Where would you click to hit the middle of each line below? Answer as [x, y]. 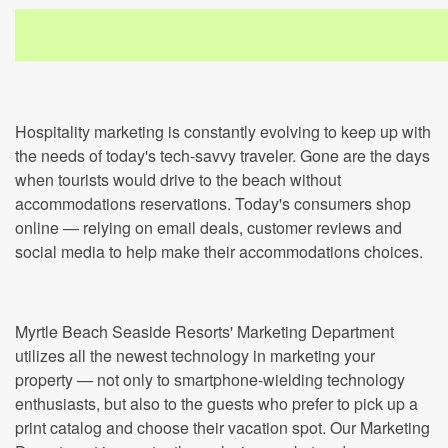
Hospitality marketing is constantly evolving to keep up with [223, 131]
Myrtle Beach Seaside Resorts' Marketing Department [204, 331]
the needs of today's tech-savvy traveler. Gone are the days [222, 155]
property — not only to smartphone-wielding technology [210, 379]
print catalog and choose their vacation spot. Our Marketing [222, 427]
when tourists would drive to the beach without [178, 179]
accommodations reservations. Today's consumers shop [213, 203]
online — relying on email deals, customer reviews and [208, 227]
